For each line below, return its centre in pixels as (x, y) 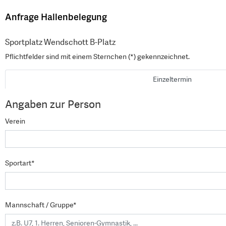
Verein (15, 121)
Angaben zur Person (53, 104)
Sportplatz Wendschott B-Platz (60, 42)
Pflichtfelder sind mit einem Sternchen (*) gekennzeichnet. (97, 56)
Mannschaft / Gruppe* (41, 205)
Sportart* (20, 163)
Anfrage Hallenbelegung (56, 16)
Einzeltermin (172, 79)
